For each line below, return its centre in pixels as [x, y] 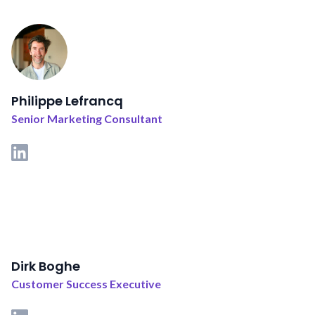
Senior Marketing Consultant [87, 119]
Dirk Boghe [46, 266]
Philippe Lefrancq [67, 101]
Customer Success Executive [86, 284]
